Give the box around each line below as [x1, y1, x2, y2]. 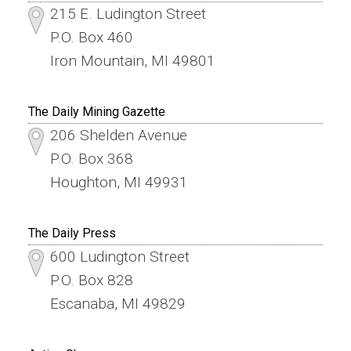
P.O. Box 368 [49, 149, 133, 168]
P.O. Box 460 [49, 27, 133, 46]
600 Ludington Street [49, 247, 190, 266]
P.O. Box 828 [49, 270, 133, 289]
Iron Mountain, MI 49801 [49, 51, 215, 70]
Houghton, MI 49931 [49, 172, 188, 191]
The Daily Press [27, 225, 116, 241]
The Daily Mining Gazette [27, 103, 165, 119]
